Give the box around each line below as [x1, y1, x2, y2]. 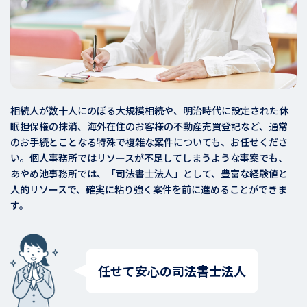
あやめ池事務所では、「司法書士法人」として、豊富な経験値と [10, 166, 288, 180]
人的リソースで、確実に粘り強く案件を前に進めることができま [10, 182, 287, 196]
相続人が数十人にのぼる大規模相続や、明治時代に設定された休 [10, 103, 288, 117]
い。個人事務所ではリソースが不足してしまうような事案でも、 [10, 150, 288, 164]
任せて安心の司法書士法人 [97, 262, 246, 280]
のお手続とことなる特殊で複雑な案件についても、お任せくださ [10, 134, 288, 149]
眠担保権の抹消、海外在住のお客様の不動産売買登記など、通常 [10, 119, 288, 133]
